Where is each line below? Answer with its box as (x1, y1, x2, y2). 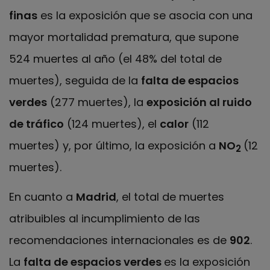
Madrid (76, 189, 116, 204)
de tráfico (9, 116, 64, 132)
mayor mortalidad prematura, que (9, 30, 198, 45)
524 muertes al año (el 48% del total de (9, 51, 222, 67)
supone (198, 30, 239, 45)
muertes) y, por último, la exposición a (9, 138, 219, 154)
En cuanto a (9, 189, 76, 204)
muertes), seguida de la (9, 73, 141, 89)
